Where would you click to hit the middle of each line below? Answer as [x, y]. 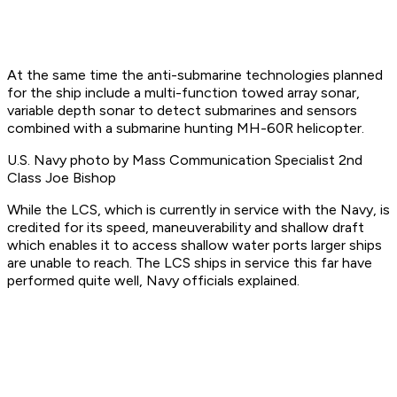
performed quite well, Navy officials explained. [153, 281]
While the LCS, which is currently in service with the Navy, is [198, 210]
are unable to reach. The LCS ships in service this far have [190, 263]
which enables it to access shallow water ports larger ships [195, 245]
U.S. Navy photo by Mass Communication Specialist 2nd [185, 160]
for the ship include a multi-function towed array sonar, [183, 93]
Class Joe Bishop [62, 178]
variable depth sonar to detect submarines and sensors [182, 111]
